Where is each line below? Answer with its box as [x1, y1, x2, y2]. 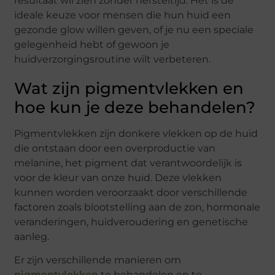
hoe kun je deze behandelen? [14, 97, 256, 117]
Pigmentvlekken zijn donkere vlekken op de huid [14, 127, 258, 139]
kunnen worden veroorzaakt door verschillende [14, 186, 248, 198]
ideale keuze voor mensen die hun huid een [14, 9, 231, 21]
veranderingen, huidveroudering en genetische [14, 215, 249, 228]
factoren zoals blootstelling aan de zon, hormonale [14, 201, 261, 213]
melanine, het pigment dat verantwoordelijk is [14, 157, 242, 169]
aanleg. [14, 230, 50, 242]
